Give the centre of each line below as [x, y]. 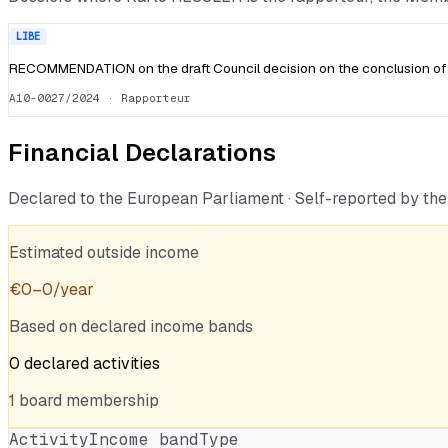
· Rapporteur [145, 98]
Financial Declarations [142, 153]
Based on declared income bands [131, 327]
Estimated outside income [104, 253]
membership [112, 401]
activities [126, 364]
